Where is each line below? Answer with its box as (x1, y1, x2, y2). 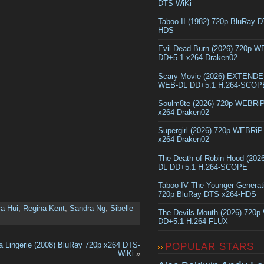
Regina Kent (23, 204, 65, 213)
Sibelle (110, 204, 133, 213)
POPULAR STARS (165, 240, 254, 252)
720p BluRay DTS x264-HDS (158, 190, 256, 199)
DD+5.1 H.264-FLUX (158, 217, 228, 226)
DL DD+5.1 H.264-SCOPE (158, 162, 247, 171)
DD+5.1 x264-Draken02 (158, 53, 237, 62)
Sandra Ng (70, 204, 105, 213)
